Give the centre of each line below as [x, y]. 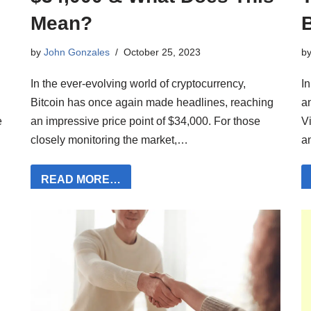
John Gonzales [77, 52]
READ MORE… [81, 179]
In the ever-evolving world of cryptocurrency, [138, 83]
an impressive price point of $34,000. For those [145, 121]
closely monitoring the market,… [111, 140]
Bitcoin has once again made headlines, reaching [152, 102]
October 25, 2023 [162, 52]
